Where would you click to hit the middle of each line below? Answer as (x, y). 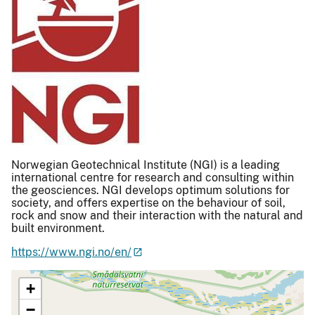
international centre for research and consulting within (153, 177)
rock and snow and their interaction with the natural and (157, 215)
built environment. (58, 228)
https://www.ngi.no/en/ (71, 252)
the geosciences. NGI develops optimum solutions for (150, 190)
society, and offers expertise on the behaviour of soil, (148, 202)
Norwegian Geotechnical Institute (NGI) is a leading (146, 165)
